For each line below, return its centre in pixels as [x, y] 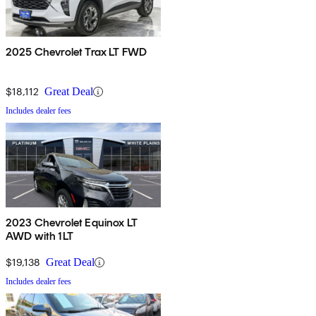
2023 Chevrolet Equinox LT [72, 223]
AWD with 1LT [39, 236]
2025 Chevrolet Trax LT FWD [77, 52]
